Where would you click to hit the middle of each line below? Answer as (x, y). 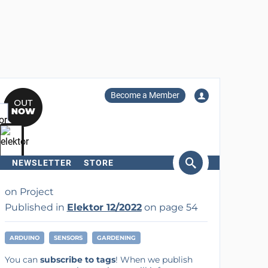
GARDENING (116, 238)
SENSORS (68, 238)
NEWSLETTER (42, 163)
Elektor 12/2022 (104, 207)
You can (22, 260)
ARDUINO (24, 238)
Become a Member (145, 95)
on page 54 (170, 207)
